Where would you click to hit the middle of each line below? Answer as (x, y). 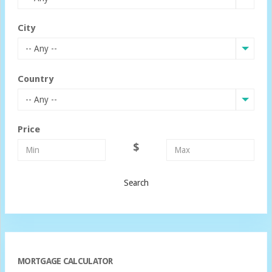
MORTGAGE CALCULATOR (65, 261)
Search (136, 182)
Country (36, 79)
